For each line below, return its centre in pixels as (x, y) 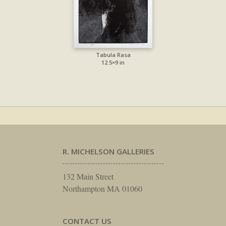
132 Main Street (88, 176)
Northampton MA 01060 (102, 188)
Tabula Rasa (113, 55)
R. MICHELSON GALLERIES (108, 151)
